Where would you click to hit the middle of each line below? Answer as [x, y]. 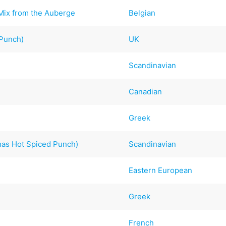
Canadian [146, 91]
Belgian [142, 13]
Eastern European [161, 170]
